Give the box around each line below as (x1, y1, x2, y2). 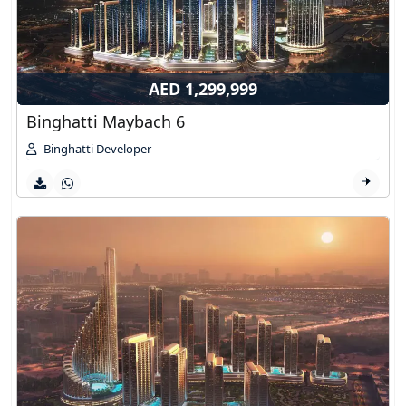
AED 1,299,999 (149, 77, 257, 100)
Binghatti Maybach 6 (26, 110, 185, 132)
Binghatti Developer (43, 140, 151, 157)
